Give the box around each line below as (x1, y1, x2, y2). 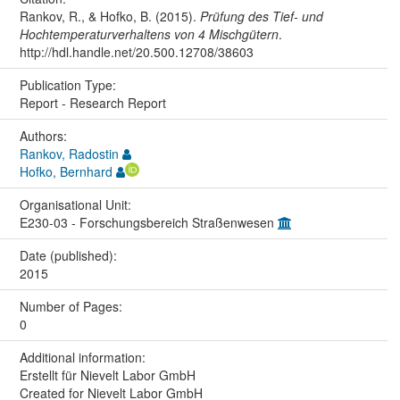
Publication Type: (19, 75, 120, 94)
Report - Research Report (19, 93, 166, 112)
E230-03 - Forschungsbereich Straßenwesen (19, 212, 278, 231)
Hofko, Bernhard (19, 162, 112, 180)
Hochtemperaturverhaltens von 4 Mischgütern (19, 24, 279, 43)
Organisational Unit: (19, 195, 135, 213)
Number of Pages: (19, 296, 126, 315)
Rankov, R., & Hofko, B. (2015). (19, 6, 200, 25)
